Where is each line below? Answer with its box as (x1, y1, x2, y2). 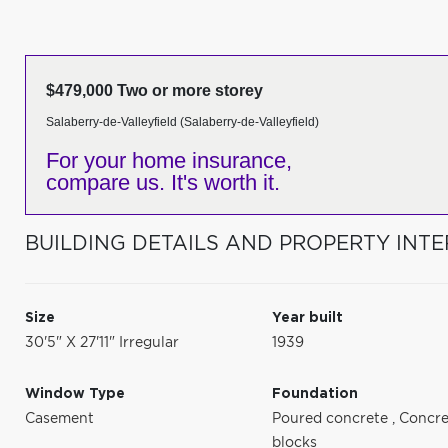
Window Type (25, 387, 125, 401)
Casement (25, 412, 94, 426)
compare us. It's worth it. (46, 170, 280, 195)
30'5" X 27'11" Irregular (25, 336, 179, 350)
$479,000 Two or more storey (46, 82, 263, 99)
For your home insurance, (46, 148, 292, 173)
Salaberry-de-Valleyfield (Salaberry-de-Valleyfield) (46, 115, 319, 129)
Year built (272, 311, 344, 325)
